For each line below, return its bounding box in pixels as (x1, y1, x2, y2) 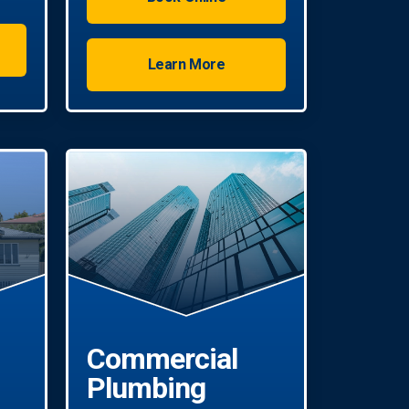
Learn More (147, 56, 225, 74)
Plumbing (87, 370, 206, 405)
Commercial (87, 341, 238, 376)
